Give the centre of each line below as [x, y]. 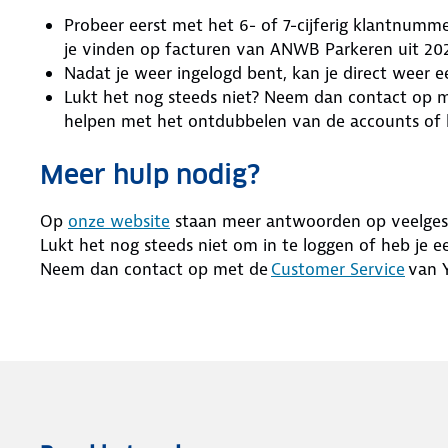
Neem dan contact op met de [155, 269]
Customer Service [338, 269]
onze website [119, 221]
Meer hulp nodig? [150, 174]
